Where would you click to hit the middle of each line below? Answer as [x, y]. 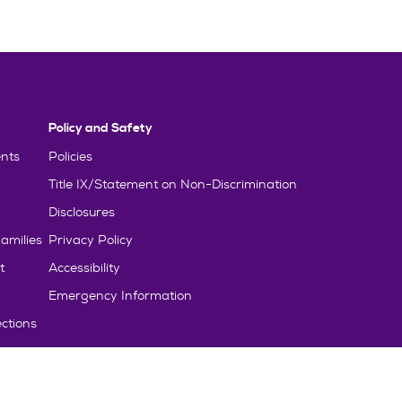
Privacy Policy [91, 239]
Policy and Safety [100, 128]
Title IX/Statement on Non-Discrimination [173, 184]
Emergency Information [120, 295]
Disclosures [82, 211]
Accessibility [84, 267]
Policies [70, 156]
